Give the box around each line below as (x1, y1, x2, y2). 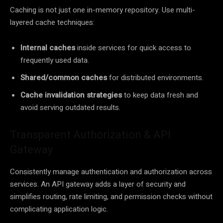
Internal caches (20, 42, 75, 53)
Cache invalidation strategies (20, 89, 122, 101)
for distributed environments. (107, 72, 204, 83)
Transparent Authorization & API (10, 128, 171, 141)
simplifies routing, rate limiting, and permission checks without (10, 191, 213, 202)
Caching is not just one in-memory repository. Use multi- (10, 4, 195, 15)
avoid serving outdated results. (20, 102, 120, 113)
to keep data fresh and (122, 89, 198, 101)
